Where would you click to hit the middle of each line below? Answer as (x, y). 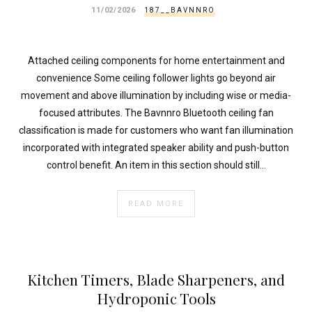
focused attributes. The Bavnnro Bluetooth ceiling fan (156, 113)
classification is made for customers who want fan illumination (156, 131)
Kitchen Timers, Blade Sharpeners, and (156, 279)
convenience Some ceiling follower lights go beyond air (156, 78)
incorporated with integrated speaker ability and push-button (156, 148)
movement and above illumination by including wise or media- (156, 96)
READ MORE (156, 203)
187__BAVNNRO (179, 10)
